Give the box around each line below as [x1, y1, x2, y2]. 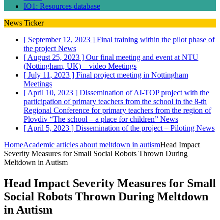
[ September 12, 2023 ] [24, 35, 97, 44]
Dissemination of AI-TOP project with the [80, 88, 209, 97]
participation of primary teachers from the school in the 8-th [24, 97, 207, 106]
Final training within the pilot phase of [97, 35, 215, 44]
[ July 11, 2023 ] [24, 70, 76, 79]
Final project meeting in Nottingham [76, 70, 188, 79]
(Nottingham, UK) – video [24, 61, 108, 70]
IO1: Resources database [24, 1, 100, 10]
